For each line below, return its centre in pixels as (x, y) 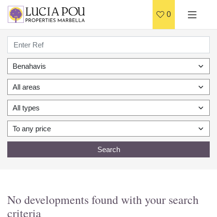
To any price (32, 129)
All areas (26, 87)
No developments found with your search (103, 200)
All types (26, 108)
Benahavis (29, 66)
